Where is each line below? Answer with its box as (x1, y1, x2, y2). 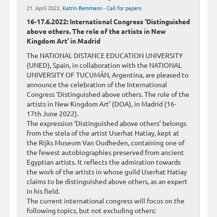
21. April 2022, (27, 4, 62, 12)
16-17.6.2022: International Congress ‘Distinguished (27, 17, 190, 26)
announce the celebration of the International (27, 80, 167, 89)
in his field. (27, 186, 60, 196)
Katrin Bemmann (62, 4, 102, 12)
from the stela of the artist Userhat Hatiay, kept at (27, 128, 179, 138)
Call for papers (107, 4, 141, 12)
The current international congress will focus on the (27, 196, 185, 205)
